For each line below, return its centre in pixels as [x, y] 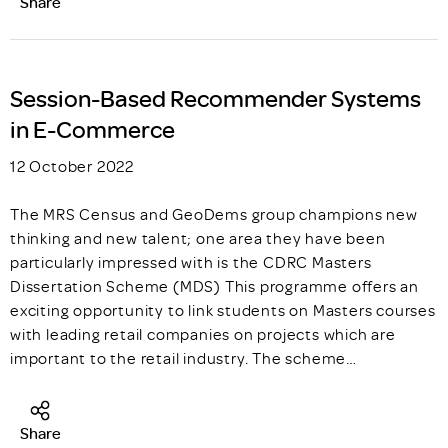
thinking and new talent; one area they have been [198, 238]
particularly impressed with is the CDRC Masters [191, 262]
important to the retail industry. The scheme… [183, 358]
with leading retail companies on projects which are [203, 334]
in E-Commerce [92, 129]
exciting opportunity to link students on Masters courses [223, 310]
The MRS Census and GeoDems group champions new [214, 214]
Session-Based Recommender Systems [215, 98]
